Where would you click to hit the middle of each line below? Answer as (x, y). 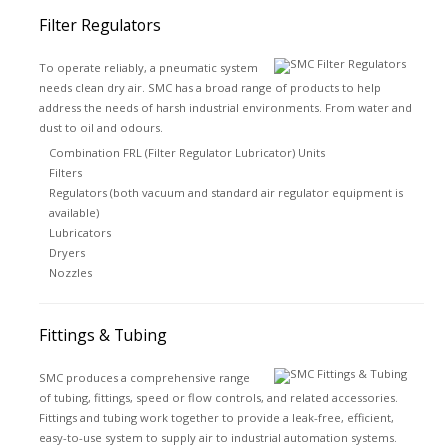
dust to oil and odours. (100, 127)
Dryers (66, 252)
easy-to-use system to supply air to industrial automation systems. (217, 437)
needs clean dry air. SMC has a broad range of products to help (209, 87)
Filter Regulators (99, 25)
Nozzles (70, 272)
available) (73, 212)
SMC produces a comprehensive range (144, 377)
